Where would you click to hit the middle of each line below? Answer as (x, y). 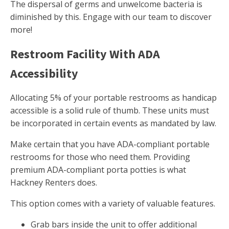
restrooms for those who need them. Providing (100, 157)
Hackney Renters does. (54, 183)
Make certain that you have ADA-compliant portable (110, 144)
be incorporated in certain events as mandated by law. (113, 123)
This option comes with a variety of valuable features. (113, 204)
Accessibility (44, 74)
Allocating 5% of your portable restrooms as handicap (113, 98)
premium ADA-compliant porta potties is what (98, 170)
